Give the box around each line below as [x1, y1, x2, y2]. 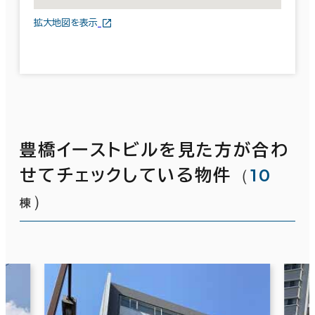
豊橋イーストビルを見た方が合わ [20, 141, 289, 158]
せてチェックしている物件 [20, 166, 232, 184]
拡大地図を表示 [34, 18, 98, 28]
